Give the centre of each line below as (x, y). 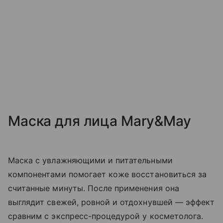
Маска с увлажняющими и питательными (90, 161)
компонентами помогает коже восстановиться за (108, 174)
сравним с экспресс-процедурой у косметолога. (106, 216)
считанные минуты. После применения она (94, 188)
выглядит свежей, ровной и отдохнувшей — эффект (111, 202)
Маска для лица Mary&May (100, 121)
